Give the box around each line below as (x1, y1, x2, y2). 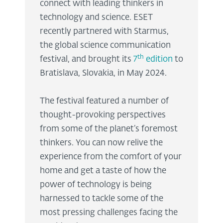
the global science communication (40, 41, 171, 50)
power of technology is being (40, 180, 152, 189)
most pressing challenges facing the (40, 208, 178, 217)
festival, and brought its (40, 55, 133, 64)
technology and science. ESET (40, 13, 153, 22)
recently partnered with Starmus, (40, 27, 169, 36)
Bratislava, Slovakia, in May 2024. (40, 69, 167, 78)
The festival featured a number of (40, 97, 169, 106)
